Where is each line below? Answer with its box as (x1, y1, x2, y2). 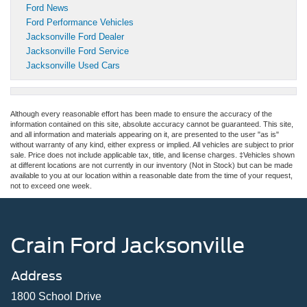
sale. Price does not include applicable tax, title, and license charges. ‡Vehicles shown (10, 150, 295, 159)
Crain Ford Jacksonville (11, 232, 245, 258)
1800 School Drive (11, 290, 101, 302)
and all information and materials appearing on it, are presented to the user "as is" (10, 130, 279, 138)
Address (11, 268, 62, 283)
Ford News (26, 2, 69, 13)
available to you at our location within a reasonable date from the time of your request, (10, 171, 293, 180)
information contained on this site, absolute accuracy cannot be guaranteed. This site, (10, 119, 293, 128)
